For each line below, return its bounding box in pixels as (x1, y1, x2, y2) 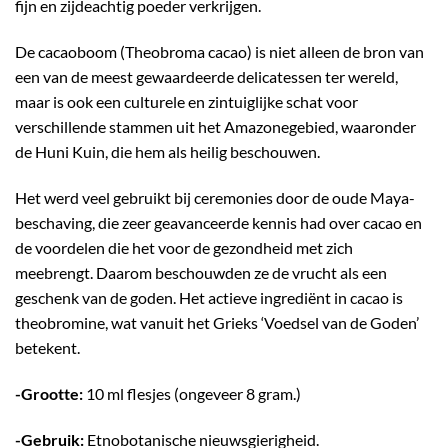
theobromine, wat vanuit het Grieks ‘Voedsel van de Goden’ (15, 313, 419, 332)
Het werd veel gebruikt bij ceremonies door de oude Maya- (15, 188, 415, 207)
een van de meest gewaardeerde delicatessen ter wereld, (15, 67, 398, 87)
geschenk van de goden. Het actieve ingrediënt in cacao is (15, 288, 403, 307)
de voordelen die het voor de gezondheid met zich (15, 238, 353, 257)
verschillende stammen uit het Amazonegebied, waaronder (15, 117, 416, 137)
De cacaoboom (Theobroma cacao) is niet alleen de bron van (15, 42, 424, 62)
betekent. (15, 338, 80, 357)
